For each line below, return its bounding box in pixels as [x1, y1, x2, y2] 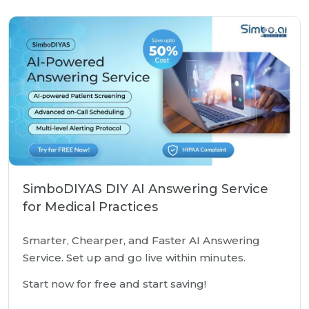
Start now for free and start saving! [23, 277, 206, 290]
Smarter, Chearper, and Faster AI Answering [23, 234, 260, 247]
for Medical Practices [23, 199, 158, 215]
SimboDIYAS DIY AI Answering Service [23, 181, 268, 197]
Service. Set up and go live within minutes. [23, 251, 246, 264]
